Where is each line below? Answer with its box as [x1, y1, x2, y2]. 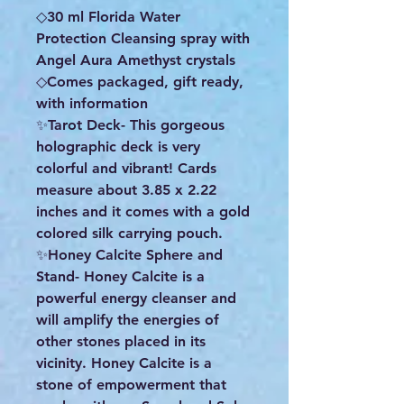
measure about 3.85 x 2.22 [36, 181, 216, 199]
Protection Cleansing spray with [36, 30, 250, 48]
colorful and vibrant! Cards [36, 160, 216, 178]
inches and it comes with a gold [36, 203, 250, 221]
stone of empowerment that [36, 376, 226, 394]
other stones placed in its [36, 333, 206, 351]
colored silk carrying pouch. [36, 225, 223, 243]
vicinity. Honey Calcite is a [36, 354, 212, 372]
